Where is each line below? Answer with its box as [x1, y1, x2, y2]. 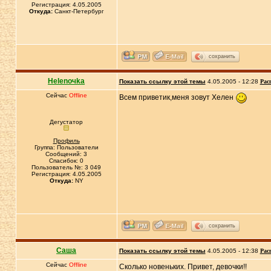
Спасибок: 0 [49, 157, 84, 164]
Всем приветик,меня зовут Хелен [119, 93, 235, 102]
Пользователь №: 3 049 [31, 164, 102, 171]
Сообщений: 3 [45, 151, 88, 157]
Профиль [53, 137, 80, 144]
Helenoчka [48, 77, 85, 85]
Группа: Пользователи [34, 144, 99, 151]
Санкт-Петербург [52, 8, 104, 15]
